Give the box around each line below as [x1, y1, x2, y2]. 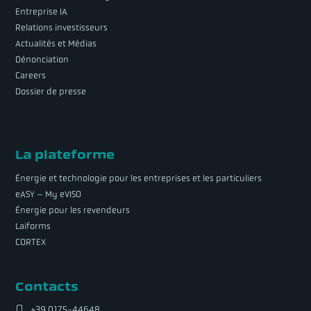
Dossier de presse [15, 86, 87, 98]
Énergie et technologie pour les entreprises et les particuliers [15, 172, 262, 184]
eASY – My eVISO [15, 188, 82, 200]
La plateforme [15, 146, 115, 162]
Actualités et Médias [15, 38, 97, 50]
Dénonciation [15, 54, 69, 66]
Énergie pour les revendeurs [15, 204, 131, 216]
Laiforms [15, 220, 51, 232]
